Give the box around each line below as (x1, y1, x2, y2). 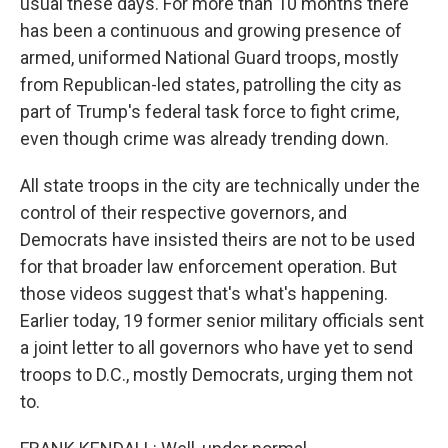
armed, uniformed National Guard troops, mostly (20, 47, 399, 68)
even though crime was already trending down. (20, 128, 389, 149)
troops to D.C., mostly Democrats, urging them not (20, 364, 413, 385)
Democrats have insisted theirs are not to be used (20, 229, 415, 250)
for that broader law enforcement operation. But (20, 256, 397, 277)
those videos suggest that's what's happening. (20, 283, 388, 304)
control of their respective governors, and (20, 202, 347, 223)
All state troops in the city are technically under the (20, 175, 420, 196)
